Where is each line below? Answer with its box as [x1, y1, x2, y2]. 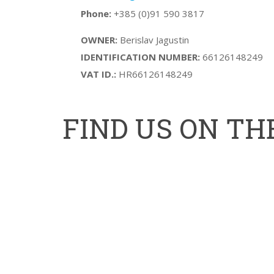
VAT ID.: [81, 68, 116, 80]
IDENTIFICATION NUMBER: [81, 51, 200, 63]
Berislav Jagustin [117, 34, 189, 46]
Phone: [81, 7, 111, 20]
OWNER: [81, 34, 117, 46]
